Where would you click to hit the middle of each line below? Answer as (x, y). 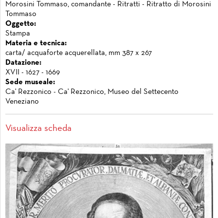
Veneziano (22, 101)
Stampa (18, 33)
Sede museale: (30, 82)
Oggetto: (21, 24)
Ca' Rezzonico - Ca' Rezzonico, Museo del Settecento (92, 92)
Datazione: (23, 63)
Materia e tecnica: (36, 43)
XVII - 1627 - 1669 (33, 72)
